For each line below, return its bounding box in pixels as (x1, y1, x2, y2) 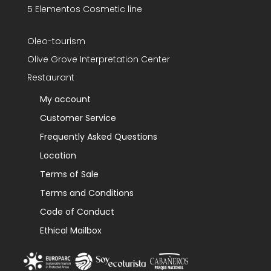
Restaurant (27, 71, 74, 84)
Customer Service (39, 112, 116, 125)
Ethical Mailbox (39, 224, 102, 237)
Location (39, 149, 76, 162)
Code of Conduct (39, 206, 114, 218)
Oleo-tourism (27, 35, 85, 48)
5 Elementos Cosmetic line (27, 3, 142, 16)
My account (39, 93, 91, 106)
